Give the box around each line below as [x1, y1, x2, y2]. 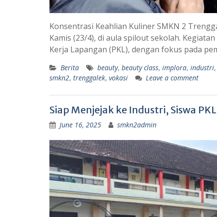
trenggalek [73, 73, 105, 82]
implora [162, 62, 186, 72]
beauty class [122, 62, 158, 72]
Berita [61, 62, 79, 72]
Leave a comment [146, 73, 199, 82]
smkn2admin [117, 120, 156, 129]
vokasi [109, 73, 128, 82]
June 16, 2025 [60, 120, 101, 129]
